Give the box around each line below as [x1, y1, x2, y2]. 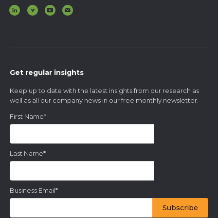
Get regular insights [10, 68, 84, 77]
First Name [10, 112, 44, 120]
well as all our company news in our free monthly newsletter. [10, 96, 199, 104]
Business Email [10, 186, 55, 194]
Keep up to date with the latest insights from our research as [10, 86, 199, 94]
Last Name [10, 149, 43, 157]
